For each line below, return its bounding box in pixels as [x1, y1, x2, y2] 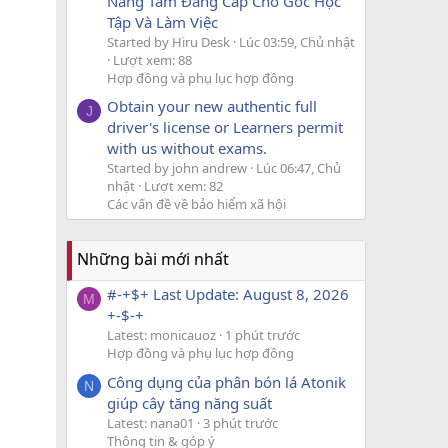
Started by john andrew [107, 158, 247, 177]
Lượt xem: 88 [113, 50, 192, 69]
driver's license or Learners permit [107, 116, 343, 137]
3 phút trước [203, 413, 278, 432]
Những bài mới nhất [77, 247, 229, 270]
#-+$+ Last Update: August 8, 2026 [107, 284, 349, 305]
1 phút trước [225, 326, 300, 345]
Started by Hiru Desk [107, 32, 230, 51]
